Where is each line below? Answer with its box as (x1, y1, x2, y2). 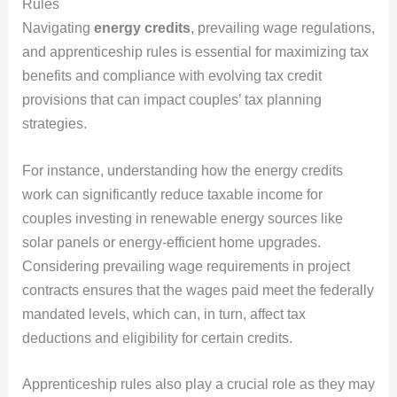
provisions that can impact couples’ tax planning (21, 91, 322, 107)
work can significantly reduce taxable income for (21, 186, 323, 202)
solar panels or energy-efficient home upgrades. (21, 234, 321, 250)
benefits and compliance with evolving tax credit (21, 67, 322, 83)
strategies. (21, 115, 87, 131)
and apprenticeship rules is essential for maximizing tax (21, 43, 369, 59)
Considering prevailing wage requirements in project (21, 258, 350, 274)
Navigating (21, 19, 94, 35)
